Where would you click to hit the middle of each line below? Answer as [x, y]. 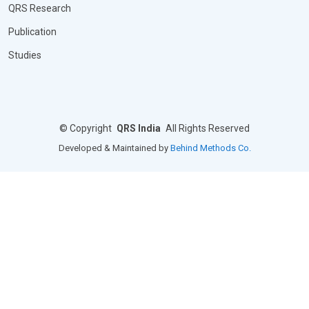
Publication [32, 32]
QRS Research [40, 8]
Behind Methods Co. [210, 148]
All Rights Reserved [208, 128]
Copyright [91, 128]
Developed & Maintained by [114, 148]
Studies [25, 55]
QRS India [139, 128]
